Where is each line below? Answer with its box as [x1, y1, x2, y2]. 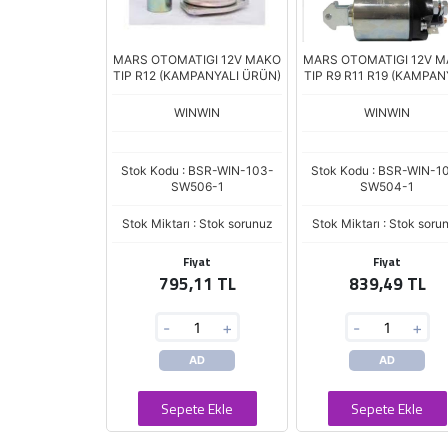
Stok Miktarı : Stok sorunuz [121, 216, 273, 231]
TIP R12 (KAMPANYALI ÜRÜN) [113, 68, 281, 83]
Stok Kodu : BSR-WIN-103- [120, 163, 274, 178]
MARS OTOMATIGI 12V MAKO [113, 52, 281, 67]
